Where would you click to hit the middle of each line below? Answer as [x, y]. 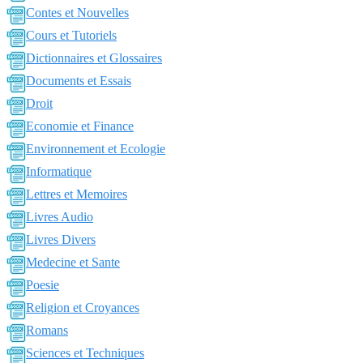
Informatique [59, 171]
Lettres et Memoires [77, 194]
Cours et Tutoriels [71, 35]
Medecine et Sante [73, 262]
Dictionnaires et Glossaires [94, 58]
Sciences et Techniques [85, 353]
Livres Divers [61, 239]
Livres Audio [60, 217]
